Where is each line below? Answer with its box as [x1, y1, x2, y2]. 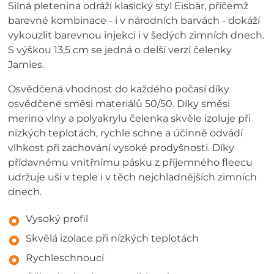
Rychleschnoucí [26, 251, 105, 264]
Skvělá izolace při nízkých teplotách [26, 232, 199, 244]
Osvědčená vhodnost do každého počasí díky [8, 83, 230, 95]
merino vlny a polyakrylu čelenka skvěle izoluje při [8, 113, 251, 124]
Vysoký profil [26, 212, 89, 224]
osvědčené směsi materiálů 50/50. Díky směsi [8, 98, 231, 109]
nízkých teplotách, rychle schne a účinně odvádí [8, 127, 243, 139]
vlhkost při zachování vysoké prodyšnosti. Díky [8, 142, 235, 154]
